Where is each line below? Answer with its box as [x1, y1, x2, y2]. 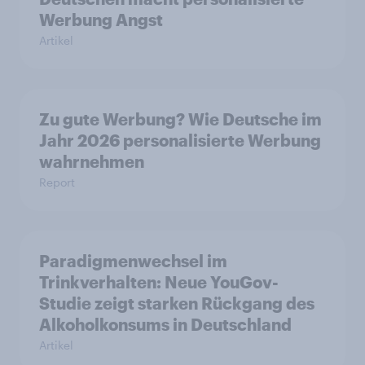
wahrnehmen [39, 152, 144, 172]
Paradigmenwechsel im [39, 251, 227, 271]
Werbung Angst [39, 10, 163, 30]
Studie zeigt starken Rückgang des [39, 293, 314, 314]
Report [39, 175, 75, 190]
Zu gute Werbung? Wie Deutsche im [39, 109, 322, 130]
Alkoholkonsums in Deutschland [39, 314, 292, 335]
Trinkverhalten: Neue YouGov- [39, 272, 279, 292]
